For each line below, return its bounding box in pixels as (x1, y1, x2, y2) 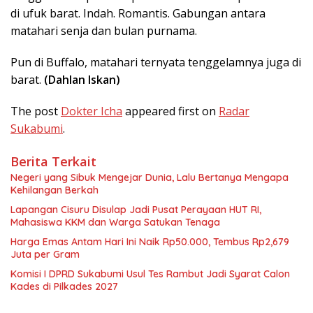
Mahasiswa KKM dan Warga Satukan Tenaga (10, 216, 220, 229)
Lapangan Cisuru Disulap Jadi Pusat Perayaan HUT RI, (10, 203, 261, 217)
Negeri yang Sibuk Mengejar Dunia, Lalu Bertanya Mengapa (10, 171, 289, 184)
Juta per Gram (10, 248, 80, 261)
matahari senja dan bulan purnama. (10, 23, 197, 39)
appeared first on (122, 103, 219, 119)
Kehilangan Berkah (10, 184, 99, 197)
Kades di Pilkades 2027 (10, 280, 118, 293)
